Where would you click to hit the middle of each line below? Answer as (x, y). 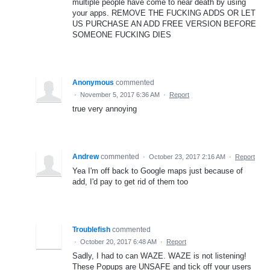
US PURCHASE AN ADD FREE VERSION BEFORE (164, 24)
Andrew (86, 156)
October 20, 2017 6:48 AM (118, 241)
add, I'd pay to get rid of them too (130, 181)
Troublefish (91, 229)
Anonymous (93, 82)
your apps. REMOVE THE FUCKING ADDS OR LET (164, 13)
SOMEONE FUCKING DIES (122, 34)
